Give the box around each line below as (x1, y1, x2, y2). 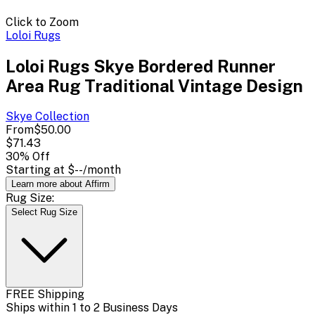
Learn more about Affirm (11, 178, 110, 189)
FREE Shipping (6, 287, 84, 301)
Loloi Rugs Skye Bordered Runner (6, 56, 276, 76)
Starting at (6, 162, 67, 176)
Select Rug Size (11, 206, 77, 217)
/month (83, 162, 121, 176)
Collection (32, 109, 89, 123)
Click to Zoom (6, 15, 79, 29)
